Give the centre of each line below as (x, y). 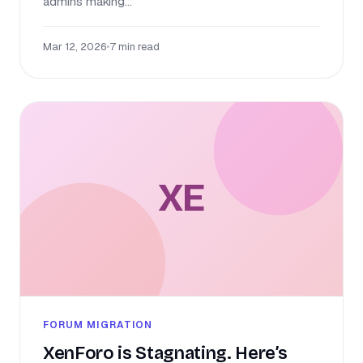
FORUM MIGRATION (98, 325)
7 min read (135, 47)
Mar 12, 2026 (75, 47)
